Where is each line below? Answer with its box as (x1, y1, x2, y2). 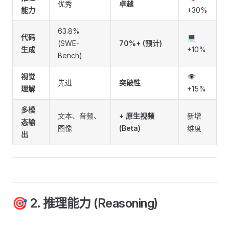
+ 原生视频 (119, 111, 154, 120)
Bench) (58, 51, 82, 60)
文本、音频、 (58, 111, 101, 120)
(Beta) (119, 124, 141, 132)
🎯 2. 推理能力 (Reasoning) (12, 196, 158, 211)
